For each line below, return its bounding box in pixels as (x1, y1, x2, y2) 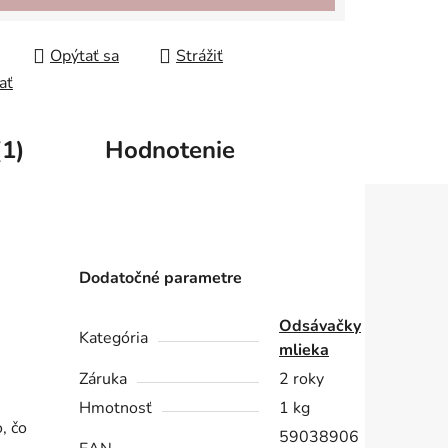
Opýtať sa (50, 45, 119, 68)
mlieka (279, 339, 330, 362)
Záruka (79, 368, 128, 391)
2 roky (279, 368, 325, 391)
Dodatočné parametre (79, 267, 243, 290)
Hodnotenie (104, 134, 235, 167)
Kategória (79, 327, 149, 350)
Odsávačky (279, 315, 362, 338)
